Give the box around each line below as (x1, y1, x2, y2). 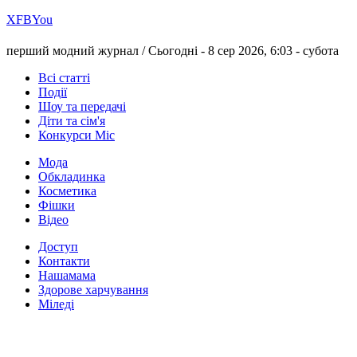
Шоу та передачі (38, 100, 126, 114)
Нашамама (38, 269, 96, 283)
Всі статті (38, 71, 90, 85)
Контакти (38, 254, 90, 269)
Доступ (38, 240, 78, 254)
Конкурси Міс (38, 128, 115, 143)
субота (303, 44, 339, 58)
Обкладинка (38, 170, 105, 184)
